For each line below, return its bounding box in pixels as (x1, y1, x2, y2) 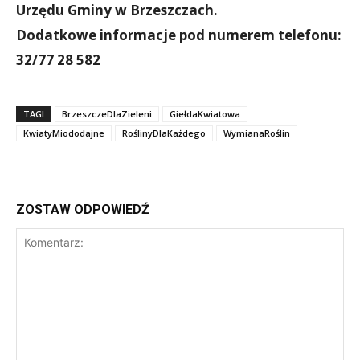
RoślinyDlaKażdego (122, 127, 206, 139)
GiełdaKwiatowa (170, 108, 240, 120)
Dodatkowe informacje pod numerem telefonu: (16, 26, 342, 44)
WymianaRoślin (223, 127, 290, 139)
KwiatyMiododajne (23, 127, 104, 139)
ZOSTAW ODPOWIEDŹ (16, 202, 149, 217)
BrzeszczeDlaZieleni (62, 108, 152, 120)
